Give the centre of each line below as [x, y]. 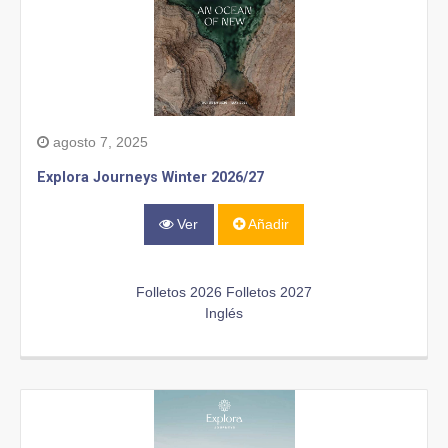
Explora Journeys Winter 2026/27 [150, 178]
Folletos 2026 [179, 291]
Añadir [266, 224]
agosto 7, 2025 [98, 142]
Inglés [224, 312]
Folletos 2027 [269, 291]
